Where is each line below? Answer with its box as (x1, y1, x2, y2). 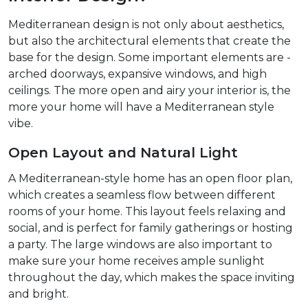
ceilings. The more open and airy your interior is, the (8, 84, 291, 98)
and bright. (8, 287, 69, 301)
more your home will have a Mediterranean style (8, 100, 274, 114)
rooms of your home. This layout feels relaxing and (8, 205, 286, 219)
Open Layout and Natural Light (8, 144, 238, 162)
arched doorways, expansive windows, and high (8, 67, 267, 81)
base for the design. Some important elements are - (8, 51, 291, 65)
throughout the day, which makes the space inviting (8, 271, 295, 285)
